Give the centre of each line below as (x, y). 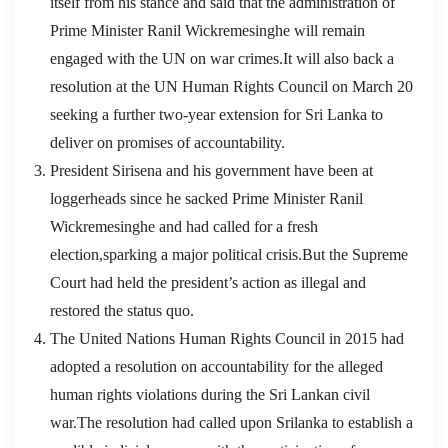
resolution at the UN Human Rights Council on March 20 (231, 86)
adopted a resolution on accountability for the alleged (216, 366)
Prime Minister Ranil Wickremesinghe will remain (207, 30)
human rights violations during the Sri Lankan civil (210, 394)
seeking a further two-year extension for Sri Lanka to (216, 114)
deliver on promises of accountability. (167, 142)
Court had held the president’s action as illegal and (208, 282)
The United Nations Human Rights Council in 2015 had (227, 338)
